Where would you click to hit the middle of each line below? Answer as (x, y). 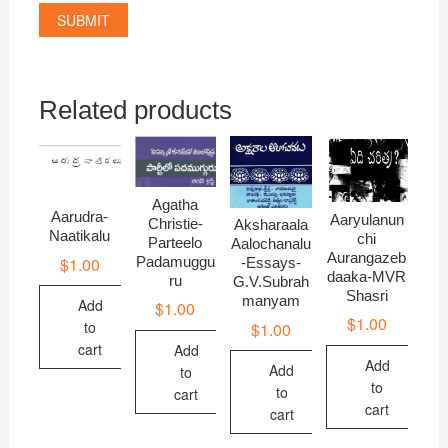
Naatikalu (80, 236)
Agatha (175, 204)
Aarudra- (80, 217)
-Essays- (271, 263)
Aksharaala (271, 225)
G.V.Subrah (271, 282)
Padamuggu (175, 261)
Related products (135, 110)
